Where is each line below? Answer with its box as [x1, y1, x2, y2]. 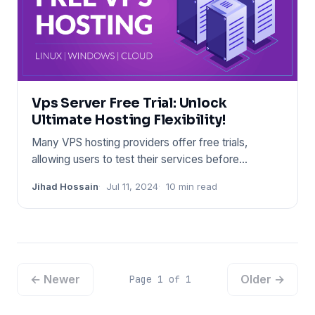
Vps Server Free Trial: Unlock [32, 94, 227, 111]
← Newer [30, 271, 80, 286]
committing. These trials [32, 169, 148, 183]
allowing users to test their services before [32, 152, 239, 166]
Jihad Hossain [32, 180, 98, 192]
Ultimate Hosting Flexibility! [32, 111, 226, 128]
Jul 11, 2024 [106, 180, 158, 192]
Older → [240, 271, 285, 286]
